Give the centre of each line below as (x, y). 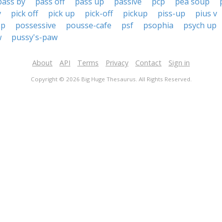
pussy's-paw (34, 37)
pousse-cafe (89, 25)
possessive (36, 25)
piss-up (171, 13)
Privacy (117, 63)
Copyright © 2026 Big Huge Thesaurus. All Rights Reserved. (111, 79)
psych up (200, 25)
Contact (148, 63)
